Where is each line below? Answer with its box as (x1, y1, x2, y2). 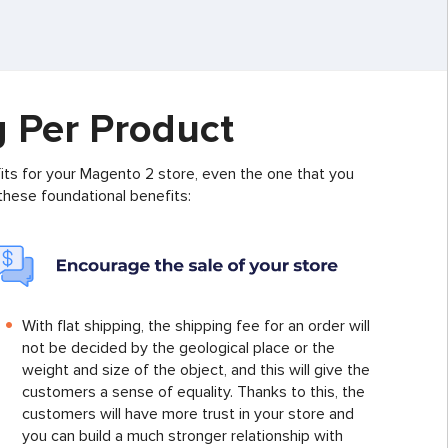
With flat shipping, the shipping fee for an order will (21, 316, 370, 337)
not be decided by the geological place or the (21, 338, 335, 359)
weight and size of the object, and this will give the (21, 360, 370, 381)
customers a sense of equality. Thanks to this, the (21, 382, 365, 403)
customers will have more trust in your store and (21, 404, 354, 425)
